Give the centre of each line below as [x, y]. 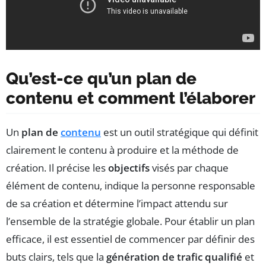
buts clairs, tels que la [56, 256]
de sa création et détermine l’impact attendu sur [117, 203]
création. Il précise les [57, 167]
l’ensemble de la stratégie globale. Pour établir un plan [130, 221]
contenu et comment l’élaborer [131, 98]
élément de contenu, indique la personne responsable [131, 185]
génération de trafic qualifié [174, 256]
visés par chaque [189, 167]
